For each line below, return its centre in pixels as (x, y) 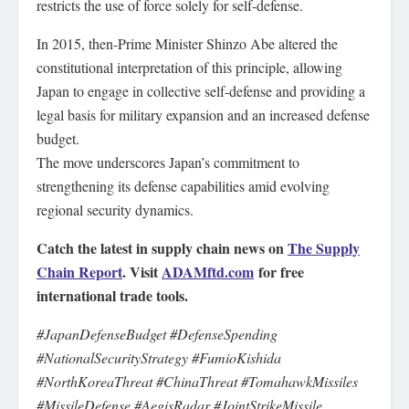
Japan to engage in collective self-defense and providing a (201, 91)
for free (279, 272)
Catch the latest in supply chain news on (162, 248)
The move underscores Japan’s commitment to (168, 162)
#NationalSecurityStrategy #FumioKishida (159, 357)
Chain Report (79, 272)
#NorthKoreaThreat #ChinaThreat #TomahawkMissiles (197, 381)
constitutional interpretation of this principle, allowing (189, 67)
